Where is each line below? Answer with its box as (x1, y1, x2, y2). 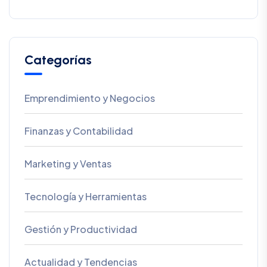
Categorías (24, 52, 92, 69)
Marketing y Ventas (24, 157, 111, 170)
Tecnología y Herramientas (24, 190, 147, 203)
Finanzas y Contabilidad (24, 125, 133, 138)
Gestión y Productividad (24, 223, 137, 236)
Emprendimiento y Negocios (24, 92, 155, 105)
